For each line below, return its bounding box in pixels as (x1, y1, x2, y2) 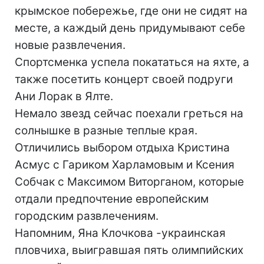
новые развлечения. (15, 38, 126, 52)
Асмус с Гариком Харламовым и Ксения (15, 158, 235, 171)
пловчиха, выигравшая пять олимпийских (15, 243, 243, 257)
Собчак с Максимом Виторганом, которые (15, 175, 244, 189)
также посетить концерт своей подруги (15, 72, 233, 86)
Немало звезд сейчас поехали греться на (15, 107, 243, 120)
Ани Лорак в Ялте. (15, 90, 113, 103)
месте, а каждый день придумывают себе (15, 21, 245, 35)
